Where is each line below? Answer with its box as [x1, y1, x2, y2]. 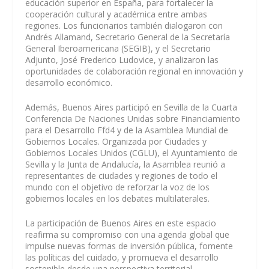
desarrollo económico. [25, 76, 113, 88]
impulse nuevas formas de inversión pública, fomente [25, 240, 234, 252]
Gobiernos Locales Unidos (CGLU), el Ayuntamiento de [25, 147, 238, 159]
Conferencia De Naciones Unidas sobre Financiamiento [25, 113, 241, 125]
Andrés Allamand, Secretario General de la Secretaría [25, 31, 231, 43]
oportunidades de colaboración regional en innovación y [25, 65, 244, 77]
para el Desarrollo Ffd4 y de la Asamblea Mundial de [25, 124, 229, 136]
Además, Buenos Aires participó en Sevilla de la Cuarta [25, 101, 238, 113]
